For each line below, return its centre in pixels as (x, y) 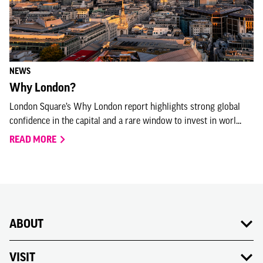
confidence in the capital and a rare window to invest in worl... (125, 120)
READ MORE (33, 139)
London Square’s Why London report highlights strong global (125, 106)
